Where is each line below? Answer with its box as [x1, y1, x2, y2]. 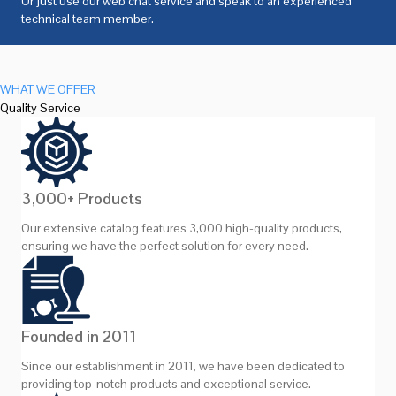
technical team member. [21, 11, 154, 27]
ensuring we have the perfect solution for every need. [21, 238, 308, 255]
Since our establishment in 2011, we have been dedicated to [21, 358, 345, 375]
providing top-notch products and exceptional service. [21, 376, 311, 392]
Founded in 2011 [21, 326, 136, 347]
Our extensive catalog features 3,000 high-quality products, [21, 220, 342, 237]
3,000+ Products [21, 188, 142, 209]
